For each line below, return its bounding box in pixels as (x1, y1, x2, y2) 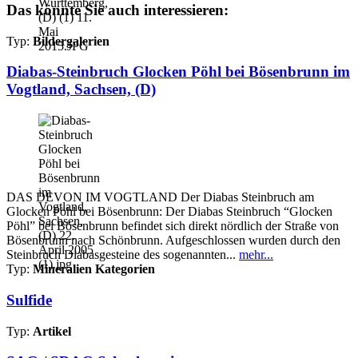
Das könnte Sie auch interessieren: (6, 2, 229, 19)
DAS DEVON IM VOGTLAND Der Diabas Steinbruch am (6, 190, 314, 205)
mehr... (239, 248, 273, 262)
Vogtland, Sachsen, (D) (6, 81, 156, 98)
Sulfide (6, 291, 52, 308)
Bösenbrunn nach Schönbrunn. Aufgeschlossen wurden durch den (6, 233, 340, 248)
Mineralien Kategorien (33, 262, 155, 276)
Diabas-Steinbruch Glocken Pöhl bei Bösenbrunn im (6, 63, 350, 81)
